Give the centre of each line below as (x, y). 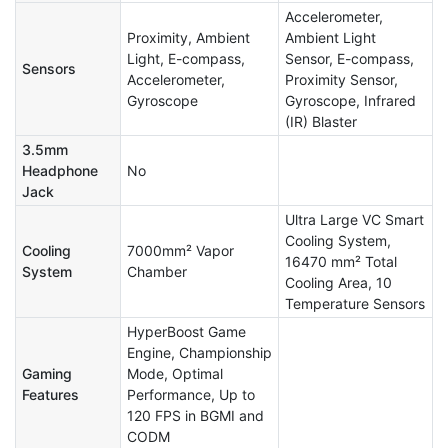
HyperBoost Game (186, 332)
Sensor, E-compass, (349, 59)
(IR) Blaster (321, 122)
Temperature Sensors (355, 304)
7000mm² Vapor (180, 251)
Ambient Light (330, 38)
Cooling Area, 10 (338, 283)
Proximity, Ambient (188, 38)
